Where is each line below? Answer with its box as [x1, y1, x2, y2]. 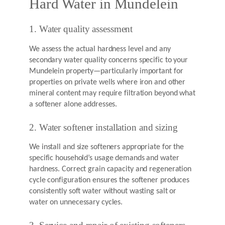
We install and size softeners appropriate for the [29, 143, 184, 152]
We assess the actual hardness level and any [29, 45, 171, 53]
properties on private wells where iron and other [29, 78, 186, 86]
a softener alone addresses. [29, 100, 118, 108]
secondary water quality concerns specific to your [29, 56, 188, 64]
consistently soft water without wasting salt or [29, 187, 177, 196]
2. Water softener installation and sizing [29, 122, 178, 133]
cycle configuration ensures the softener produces [29, 176, 190, 185]
